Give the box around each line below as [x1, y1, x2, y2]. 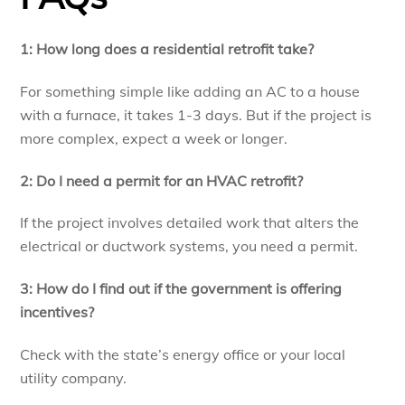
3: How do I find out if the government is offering [20, 279, 343, 298]
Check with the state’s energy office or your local [20, 344, 346, 363]
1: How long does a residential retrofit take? [20, 39, 315, 58]
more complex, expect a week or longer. [20, 128, 288, 147]
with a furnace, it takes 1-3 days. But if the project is [20, 105, 372, 124]
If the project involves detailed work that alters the [20, 213, 360, 232]
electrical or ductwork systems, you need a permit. [20, 237, 359, 256]
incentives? [20, 303, 95, 322]
